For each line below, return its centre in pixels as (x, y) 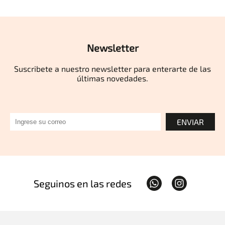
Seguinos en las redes (82, 183)
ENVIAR (190, 122)
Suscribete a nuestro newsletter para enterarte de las (113, 69)
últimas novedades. (113, 78)
